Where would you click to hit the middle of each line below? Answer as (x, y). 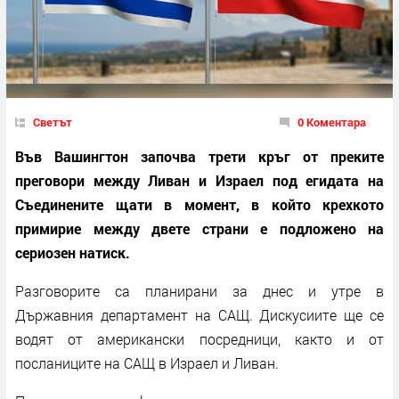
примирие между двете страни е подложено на (199, 228)
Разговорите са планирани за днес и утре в (199, 290)
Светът (53, 122)
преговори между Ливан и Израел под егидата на (199, 180)
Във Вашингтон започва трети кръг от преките (199, 156)
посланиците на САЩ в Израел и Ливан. (147, 362)
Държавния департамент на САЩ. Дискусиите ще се (199, 314)
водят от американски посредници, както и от (199, 338)
